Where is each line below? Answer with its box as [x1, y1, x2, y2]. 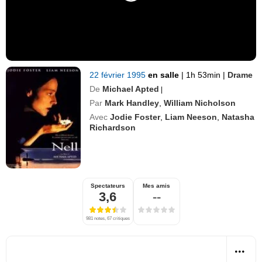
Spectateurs [90, 182, 125, 189]
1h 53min [184, 70, 223, 80]
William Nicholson [164, 98, 236, 108]
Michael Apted [102, 84, 160, 94]
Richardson [89, 122, 136, 132]
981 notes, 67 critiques [85, 215, 130, 221]
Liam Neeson [165, 112, 218, 122]
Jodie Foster [110, 112, 161, 122]
